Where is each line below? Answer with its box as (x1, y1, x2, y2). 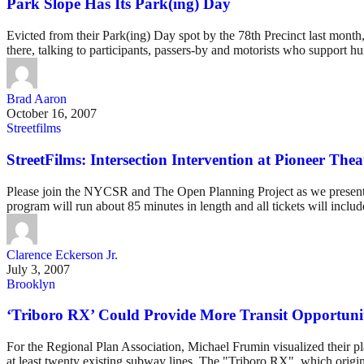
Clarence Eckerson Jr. (6, 247, 118, 262)
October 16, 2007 (6, 106, 97, 121)
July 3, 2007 (6, 262, 70, 276)
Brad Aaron (6, 92, 67, 106)
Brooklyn (6, 276, 55, 291)
